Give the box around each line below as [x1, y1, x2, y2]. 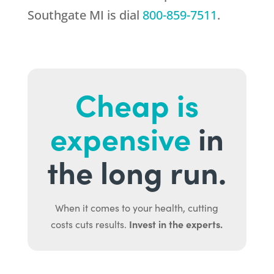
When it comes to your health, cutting [55, 201, 219, 215]
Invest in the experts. [129, 217, 223, 231]
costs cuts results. [51, 218, 130, 231]
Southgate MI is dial [27, 7, 143, 24]
